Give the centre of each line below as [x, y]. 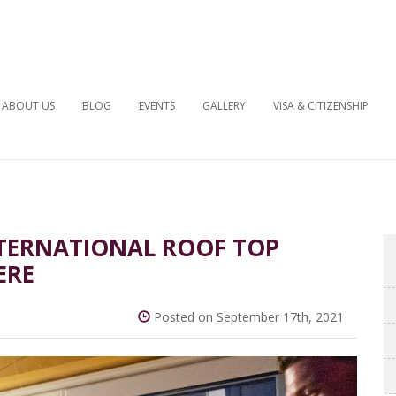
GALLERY [224, 106]
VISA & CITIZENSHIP [320, 106]
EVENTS [156, 106]
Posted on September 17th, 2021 [247, 317]
